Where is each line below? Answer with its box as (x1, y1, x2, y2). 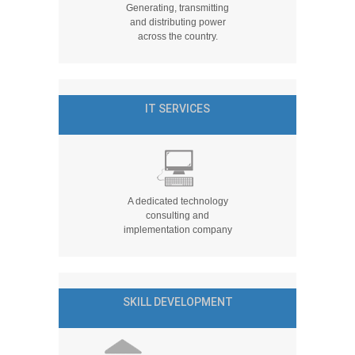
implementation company (123, 224, 232, 235)
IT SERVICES (145, 102, 210, 115)
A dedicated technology (127, 196, 228, 207)
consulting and (146, 210, 209, 221)
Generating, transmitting (126, 2, 229, 13)
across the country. (137, 31, 218, 42)
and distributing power (129, 17, 226, 28)
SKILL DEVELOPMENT (122, 296, 233, 308)
